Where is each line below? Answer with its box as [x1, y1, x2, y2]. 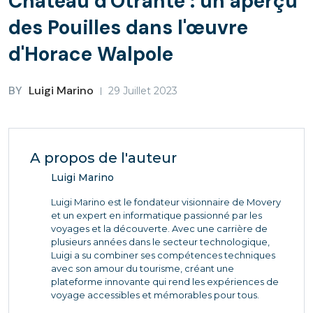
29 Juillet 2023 [108, 85, 177, 97]
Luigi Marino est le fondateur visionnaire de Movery [51, 196, 281, 208]
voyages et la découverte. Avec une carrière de [51, 223, 268, 234]
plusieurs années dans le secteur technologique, [51, 236, 270, 247]
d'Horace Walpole [8, 41, 173, 67]
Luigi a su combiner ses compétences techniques [51, 249, 275, 261]
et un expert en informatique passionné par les [51, 210, 262, 221]
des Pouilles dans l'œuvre [8, 15, 248, 41]
